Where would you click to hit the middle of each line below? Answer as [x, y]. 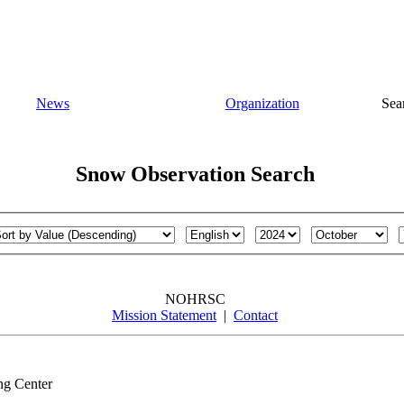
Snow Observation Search [195, 174]
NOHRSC [195, 299]
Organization [262, 103]
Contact [256, 316]
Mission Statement [164, 316]
